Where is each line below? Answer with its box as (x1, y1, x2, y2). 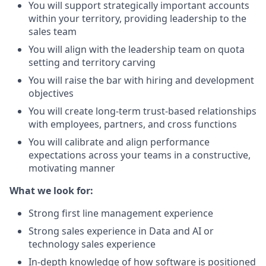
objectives (28, 87, 74, 100)
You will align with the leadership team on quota (28, 43, 245, 56)
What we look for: (9, 184, 93, 197)
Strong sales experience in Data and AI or (28, 224, 214, 237)
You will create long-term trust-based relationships (28, 104, 256, 118)
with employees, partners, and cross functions (28, 118, 237, 131)
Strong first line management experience (28, 207, 213, 220)
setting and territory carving (28, 56, 156, 69)
